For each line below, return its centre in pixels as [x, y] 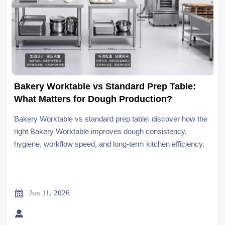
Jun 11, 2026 [49, 193]
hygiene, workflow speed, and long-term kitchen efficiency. [109, 144]
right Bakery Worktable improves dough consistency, [100, 131]
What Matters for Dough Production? [93, 99]
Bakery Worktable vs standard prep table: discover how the [111, 119]
